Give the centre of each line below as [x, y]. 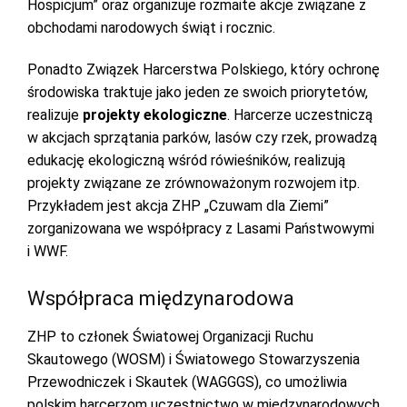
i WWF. [50, 251]
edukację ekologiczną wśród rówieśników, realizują [186, 160]
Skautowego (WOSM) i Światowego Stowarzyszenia [194, 359]
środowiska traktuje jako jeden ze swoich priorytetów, [198, 92]
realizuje [55, 115]
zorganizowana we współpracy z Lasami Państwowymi [201, 228]
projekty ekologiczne [155, 115]
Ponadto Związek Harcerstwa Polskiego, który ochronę [203, 69]
